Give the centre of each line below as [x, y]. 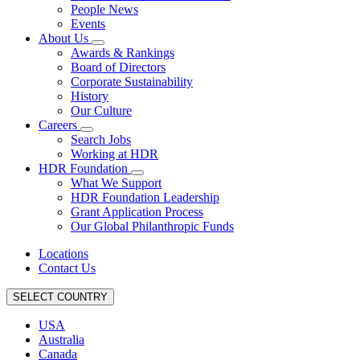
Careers [59, 125]
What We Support [116, 183]
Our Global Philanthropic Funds [152, 226]
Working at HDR [115, 154]
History [90, 96]
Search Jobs [101, 139]
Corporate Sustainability [132, 82]
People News [104, 9]
